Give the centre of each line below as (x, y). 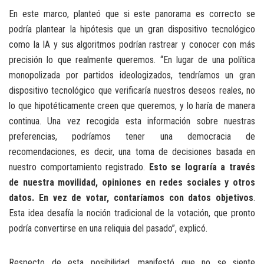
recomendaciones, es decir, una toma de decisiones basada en (132, 151)
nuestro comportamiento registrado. (79, 167)
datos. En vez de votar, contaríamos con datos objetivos (131, 197)
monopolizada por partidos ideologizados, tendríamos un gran (132, 75)
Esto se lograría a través (202, 167)
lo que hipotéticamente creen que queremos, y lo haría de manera (132, 105)
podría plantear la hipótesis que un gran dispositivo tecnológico (132, 29)
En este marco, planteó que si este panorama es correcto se (132, 14)
